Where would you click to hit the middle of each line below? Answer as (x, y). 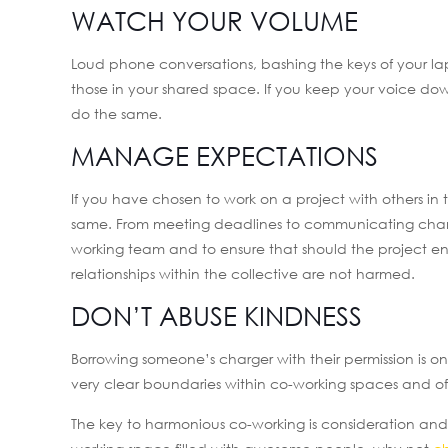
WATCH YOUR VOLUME (215, 21)
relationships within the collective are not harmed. (243, 273)
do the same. (117, 113)
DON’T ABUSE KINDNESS (217, 316)
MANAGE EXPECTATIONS (225, 156)
